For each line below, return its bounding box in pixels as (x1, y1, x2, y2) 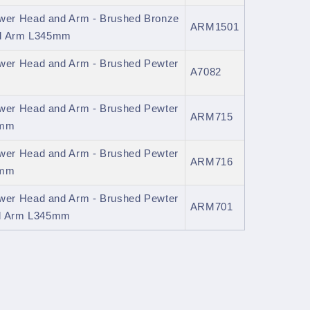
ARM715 (190, 111, 233, 123)
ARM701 (190, 201, 233, 213)
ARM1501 (190, 21, 239, 33)
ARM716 (190, 156, 233, 168)
